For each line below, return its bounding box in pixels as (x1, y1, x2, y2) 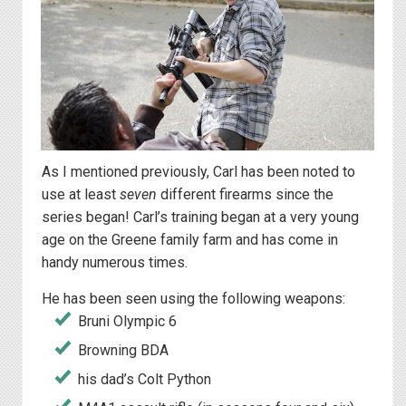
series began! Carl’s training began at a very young (42, 208, 359, 226)
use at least (42, 185, 120, 203)
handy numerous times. (42, 253, 188, 271)
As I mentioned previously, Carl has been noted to (42, 162, 355, 180)
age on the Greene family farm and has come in (42, 230, 338, 248)
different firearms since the (157, 185, 333, 203)
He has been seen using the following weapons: (42, 289, 345, 307)
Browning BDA (78, 341, 169, 359)
